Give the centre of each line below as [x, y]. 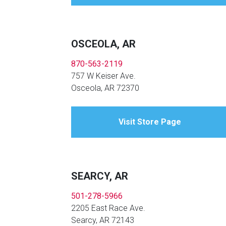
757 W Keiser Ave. [103, 76]
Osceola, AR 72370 [105, 88]
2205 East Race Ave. [108, 208]
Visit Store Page [150, 122]
